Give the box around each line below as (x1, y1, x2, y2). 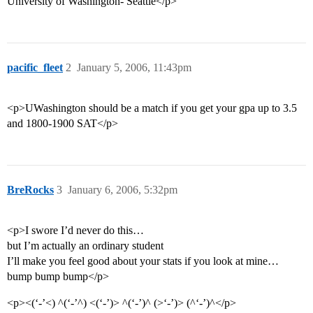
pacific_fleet (7, 61, 63, 74)
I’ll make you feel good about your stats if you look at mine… (7, 255, 279, 268)
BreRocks (7, 184, 54, 196)
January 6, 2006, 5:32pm (68, 184, 177, 196)
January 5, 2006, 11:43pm (77, 61, 191, 74)
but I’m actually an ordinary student (7, 240, 163, 252)
